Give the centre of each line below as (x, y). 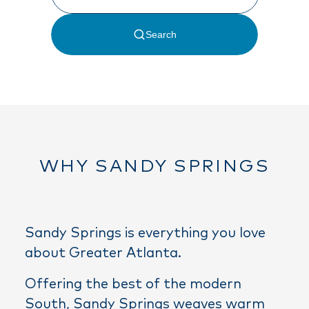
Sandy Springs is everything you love (145, 233)
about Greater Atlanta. (103, 253)
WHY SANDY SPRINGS (154, 166)
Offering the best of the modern (133, 284)
